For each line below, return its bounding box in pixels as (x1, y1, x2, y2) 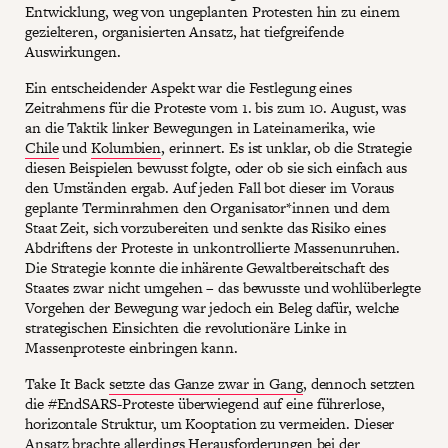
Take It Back (25, 373, 109, 395)
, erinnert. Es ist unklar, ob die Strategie (161, 137, 412, 159)
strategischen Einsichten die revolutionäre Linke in (25, 317, 347, 339)
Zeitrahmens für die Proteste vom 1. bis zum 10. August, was (25, 97, 407, 119)
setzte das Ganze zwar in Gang (108, 373, 303, 395)
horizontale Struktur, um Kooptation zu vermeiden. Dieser (25, 413, 395, 435)
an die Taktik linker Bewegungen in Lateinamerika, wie (25, 117, 375, 139)
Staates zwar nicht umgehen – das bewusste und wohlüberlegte (25, 277, 422, 299)
